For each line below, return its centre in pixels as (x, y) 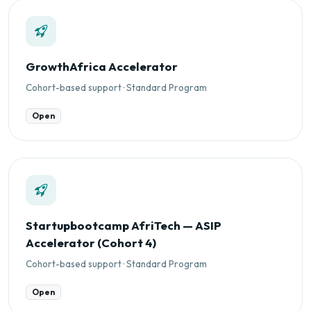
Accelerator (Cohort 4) (91, 243)
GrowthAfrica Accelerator (102, 66)
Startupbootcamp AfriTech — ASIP (124, 226)
